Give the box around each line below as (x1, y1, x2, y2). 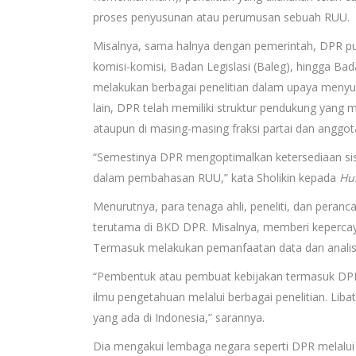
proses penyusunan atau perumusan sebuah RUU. (93, 9, 350, 25)
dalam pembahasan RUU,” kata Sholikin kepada (93, 169, 339, 185)
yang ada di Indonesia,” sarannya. (93, 309, 265, 325)
